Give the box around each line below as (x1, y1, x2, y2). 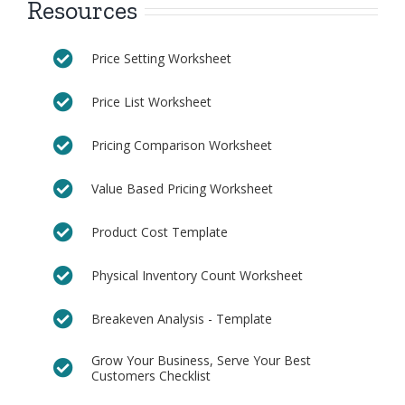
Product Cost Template (90, 223, 228, 241)
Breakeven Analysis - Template (90, 310, 272, 328)
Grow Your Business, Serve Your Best (90, 351, 311, 369)
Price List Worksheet (90, 93, 212, 111)
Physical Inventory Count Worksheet (90, 267, 303, 285)
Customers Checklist (90, 366, 211, 384)
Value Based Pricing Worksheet (90, 180, 273, 198)
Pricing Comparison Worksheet (90, 137, 272, 155)
